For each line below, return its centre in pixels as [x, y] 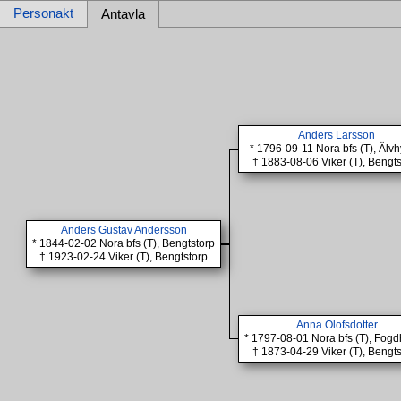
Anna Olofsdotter [337, 325]
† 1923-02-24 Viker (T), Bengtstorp [124, 257]
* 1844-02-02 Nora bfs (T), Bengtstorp [124, 244]
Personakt [43, 13]
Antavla [123, 14]
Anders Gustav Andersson [124, 230]
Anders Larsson [337, 136]
